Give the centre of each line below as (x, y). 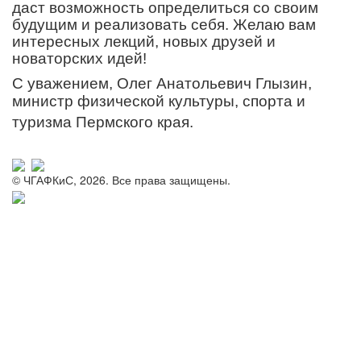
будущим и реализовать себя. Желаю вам (164, 24)
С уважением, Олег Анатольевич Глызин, (162, 83)
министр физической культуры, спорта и (159, 101)
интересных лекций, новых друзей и (144, 41)
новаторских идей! (81, 58)
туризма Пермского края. (105, 122)
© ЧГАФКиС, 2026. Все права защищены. (121, 180)
